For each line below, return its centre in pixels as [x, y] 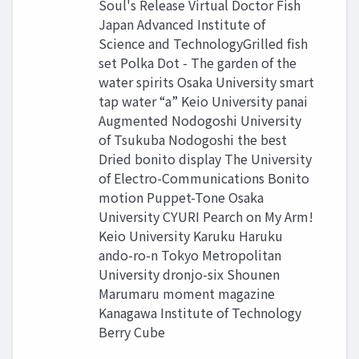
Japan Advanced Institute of [182, 24]
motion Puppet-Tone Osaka [181, 197]
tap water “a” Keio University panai [203, 101]
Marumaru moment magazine [187, 293]
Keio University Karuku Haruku [191, 236]
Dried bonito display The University [205, 159]
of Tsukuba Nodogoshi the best [193, 139]
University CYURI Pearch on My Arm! [206, 216]
